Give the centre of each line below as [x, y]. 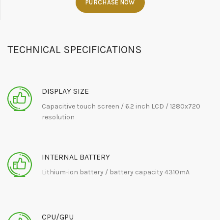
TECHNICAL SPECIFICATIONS [75, 50]
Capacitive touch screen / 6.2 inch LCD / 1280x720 [121, 107]
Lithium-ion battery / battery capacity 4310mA [116, 172]
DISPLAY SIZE [65, 91]
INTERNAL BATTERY [76, 157]
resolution [58, 117]
